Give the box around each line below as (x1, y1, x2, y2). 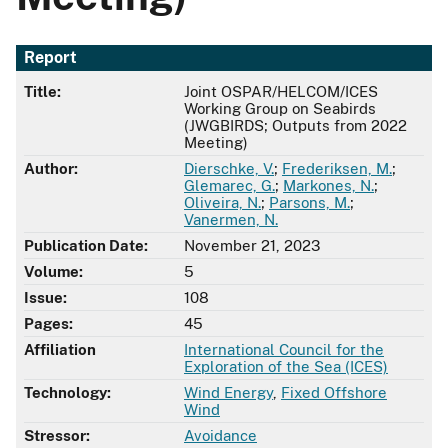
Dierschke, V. (184, 160, 274, 178)
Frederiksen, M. (282, 160, 392, 178)
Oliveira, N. (184, 194, 261, 212)
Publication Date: (24, 237, 148, 255)
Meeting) (184, 134, 248, 152)
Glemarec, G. (184, 177, 275, 195)
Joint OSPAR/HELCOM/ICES (184, 83, 378, 101)
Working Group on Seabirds (184, 100, 376, 118)
